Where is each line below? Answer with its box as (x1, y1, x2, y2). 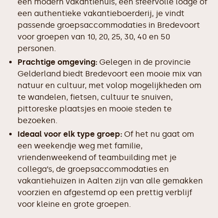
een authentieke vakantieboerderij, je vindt (18, 9, 184, 18)
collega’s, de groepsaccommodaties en (18, 164, 169, 174)
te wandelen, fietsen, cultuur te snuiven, (18, 92, 173, 102)
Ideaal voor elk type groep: (18, 129, 122, 139)
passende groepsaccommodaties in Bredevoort (18, 20, 200, 30)
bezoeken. (18, 116, 57, 125)
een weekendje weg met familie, (18, 141, 143, 150)
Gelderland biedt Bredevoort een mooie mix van (18, 69, 202, 78)
